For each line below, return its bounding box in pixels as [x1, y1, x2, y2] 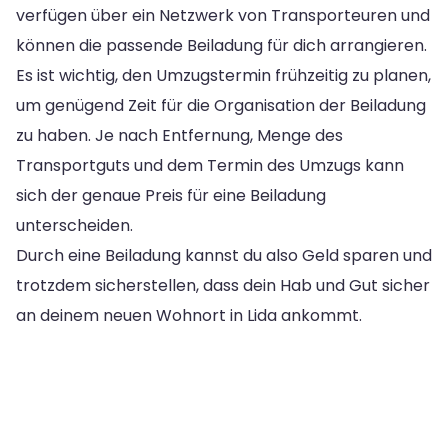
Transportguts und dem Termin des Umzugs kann [16, 153, 404, 177]
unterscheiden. [16, 213, 133, 237]
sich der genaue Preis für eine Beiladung [16, 183, 326, 207]
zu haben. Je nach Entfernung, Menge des [16, 123, 343, 147]
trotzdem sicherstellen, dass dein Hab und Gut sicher [16, 273, 430, 297]
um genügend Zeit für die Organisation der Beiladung [16, 93, 426, 117]
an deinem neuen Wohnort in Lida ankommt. [16, 303, 362, 327]
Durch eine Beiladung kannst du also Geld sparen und [16, 243, 432, 267]
